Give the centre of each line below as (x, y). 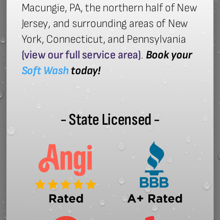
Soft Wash (45, 71)
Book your (169, 55)
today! (84, 71)
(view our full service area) (81, 55)
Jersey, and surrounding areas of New (105, 24)
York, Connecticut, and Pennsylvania (104, 40)
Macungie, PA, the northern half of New (109, 8)
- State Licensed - (110, 120)
